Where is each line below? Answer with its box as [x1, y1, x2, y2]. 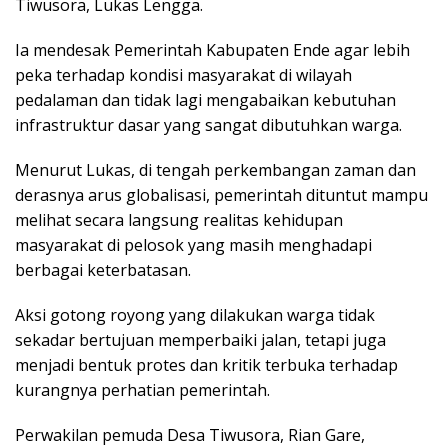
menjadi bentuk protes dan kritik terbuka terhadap [15, 353, 398, 376]
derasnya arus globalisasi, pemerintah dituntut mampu [15, 183, 428, 206]
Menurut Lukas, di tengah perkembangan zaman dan [15, 158, 416, 181]
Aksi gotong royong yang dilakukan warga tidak [15, 303, 375, 326]
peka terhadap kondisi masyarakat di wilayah [15, 63, 352, 86]
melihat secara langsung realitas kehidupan [15, 208, 343, 231]
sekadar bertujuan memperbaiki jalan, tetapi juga [15, 328, 386, 351]
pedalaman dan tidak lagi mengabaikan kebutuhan [15, 88, 396, 111]
